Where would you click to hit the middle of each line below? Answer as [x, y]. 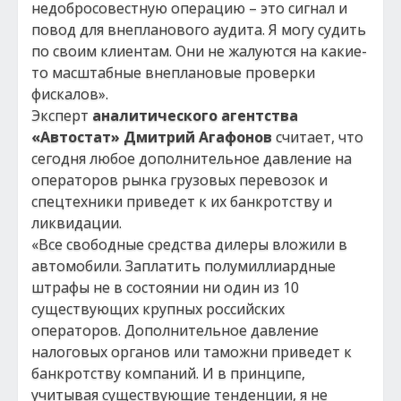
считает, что [318, 137]
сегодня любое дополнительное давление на [192, 158]
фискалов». [70, 94]
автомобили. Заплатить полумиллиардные [183, 266]
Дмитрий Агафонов [198, 137]
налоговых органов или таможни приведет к [192, 352]
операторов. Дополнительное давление [175, 330]
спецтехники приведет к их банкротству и [182, 201]
